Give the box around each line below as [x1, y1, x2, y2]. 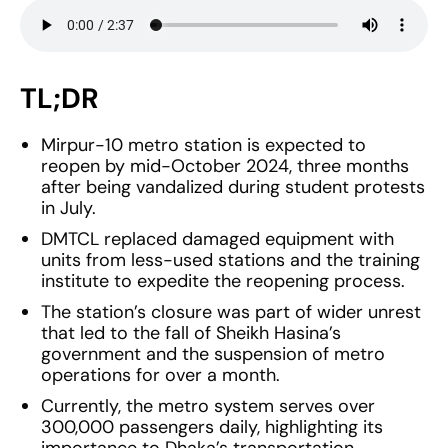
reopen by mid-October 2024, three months [41, 154, 409, 179]
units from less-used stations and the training [41, 248, 420, 273]
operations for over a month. [41, 363, 280, 388]
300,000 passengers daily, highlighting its [41, 415, 383, 440]
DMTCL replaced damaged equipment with [41, 227, 394, 252]
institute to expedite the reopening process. [41, 269, 405, 294]
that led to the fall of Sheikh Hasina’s [41, 321, 341, 346]
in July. [41, 196, 96, 221]
